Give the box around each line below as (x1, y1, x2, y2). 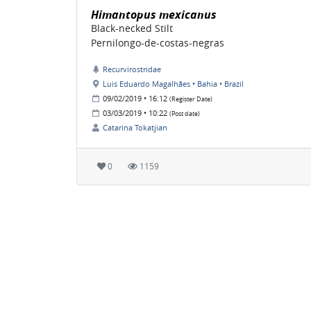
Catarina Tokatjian (103, 121, 167, 133)
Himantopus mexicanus (91, 6, 217, 22)
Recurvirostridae (103, 63, 161, 74)
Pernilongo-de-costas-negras (91, 35, 224, 49)
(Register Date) (169, 94, 212, 103)
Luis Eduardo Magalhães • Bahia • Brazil (103, 78, 244, 89)
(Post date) (169, 109, 200, 118)
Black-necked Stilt (91, 21, 173, 35)
